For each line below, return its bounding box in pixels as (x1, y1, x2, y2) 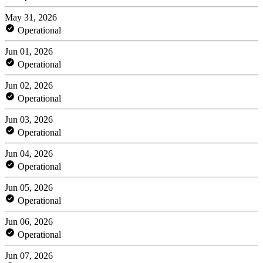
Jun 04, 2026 (5, 148, 53, 159)
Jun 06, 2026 (5, 216, 53, 227)
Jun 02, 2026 (5, 80, 53, 90)
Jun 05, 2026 (5, 182, 53, 193)
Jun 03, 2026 (5, 114, 53, 124)
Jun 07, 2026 (5, 250, 53, 261)
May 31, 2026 (5, 12, 57, 22)
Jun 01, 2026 (5, 46, 53, 56)
